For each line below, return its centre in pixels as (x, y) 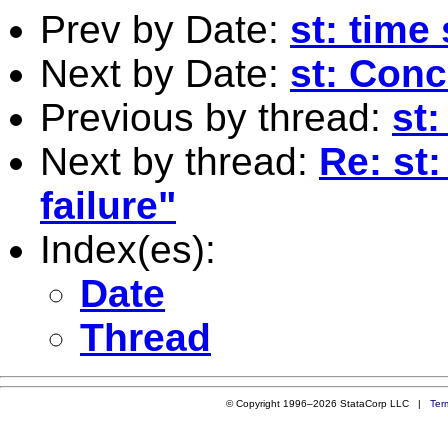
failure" (108, 205)
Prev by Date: (165, 29)
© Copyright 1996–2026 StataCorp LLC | (327, 403)
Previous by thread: (216, 117)
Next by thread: (179, 161)
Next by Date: (165, 73)
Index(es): (128, 249)
